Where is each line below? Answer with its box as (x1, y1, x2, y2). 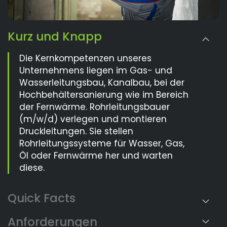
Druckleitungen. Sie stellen (19, 125, 133, 137)
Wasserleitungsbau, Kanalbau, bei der (19, 76, 184, 89)
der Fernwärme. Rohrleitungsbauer (19, 100, 170, 113)
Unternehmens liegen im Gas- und (19, 64, 172, 77)
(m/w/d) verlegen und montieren (19, 112, 167, 125)
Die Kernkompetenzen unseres (19, 52, 152, 64)
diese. (19, 161, 45, 174)
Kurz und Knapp (8, 28, 102, 45)
